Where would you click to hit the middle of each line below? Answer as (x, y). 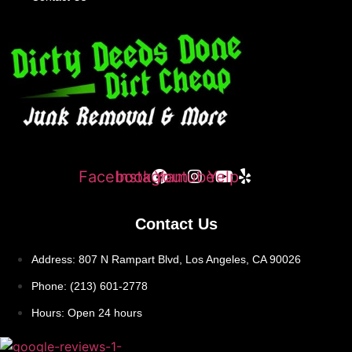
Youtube (185, 176)
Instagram (151, 176)
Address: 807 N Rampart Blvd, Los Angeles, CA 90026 (166, 259)
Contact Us (176, 224)
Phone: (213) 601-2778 (90, 286)
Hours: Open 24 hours (87, 312)
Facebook (115, 176)
